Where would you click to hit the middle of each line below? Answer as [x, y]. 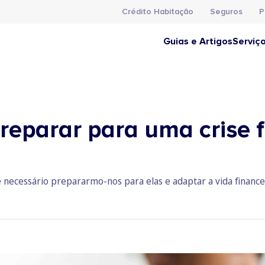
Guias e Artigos [198, 41]
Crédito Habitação [158, 12]
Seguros [226, 12]
